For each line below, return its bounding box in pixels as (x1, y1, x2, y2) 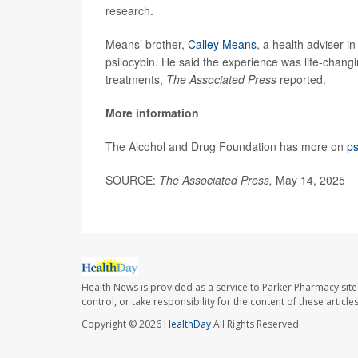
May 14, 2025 (276, 171, 345, 188)
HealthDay (164, 317, 211, 332)
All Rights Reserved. (211, 317, 301, 332)
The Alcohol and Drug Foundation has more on (105, 137, 347, 154)
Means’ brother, (105, 35, 188, 52)
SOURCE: (105, 171, 159, 188)
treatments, (105, 70, 166, 87)
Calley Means (188, 35, 257, 52)
